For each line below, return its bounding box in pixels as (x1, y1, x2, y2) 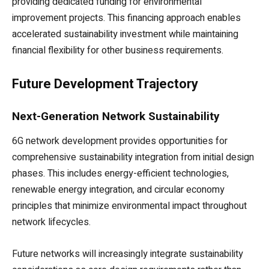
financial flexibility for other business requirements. (12, 43, 223, 58)
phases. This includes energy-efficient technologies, (12, 166, 229, 181)
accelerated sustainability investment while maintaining (12, 27, 238, 42)
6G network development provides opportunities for (12, 134, 228, 149)
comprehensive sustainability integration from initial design (12, 150, 254, 165)
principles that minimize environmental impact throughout (12, 199, 247, 214)
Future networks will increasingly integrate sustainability (12, 247, 243, 262)
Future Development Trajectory (12, 76, 198, 92)
